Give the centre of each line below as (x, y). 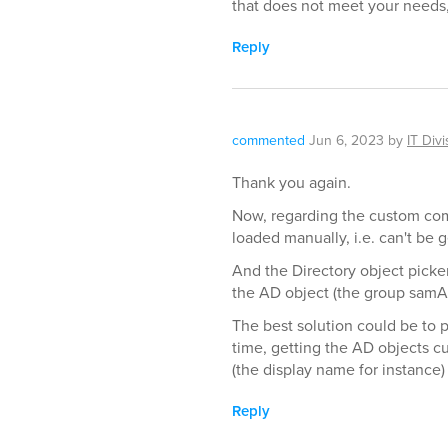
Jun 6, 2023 (346, 140)
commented (268, 140)
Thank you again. (291, 182)
